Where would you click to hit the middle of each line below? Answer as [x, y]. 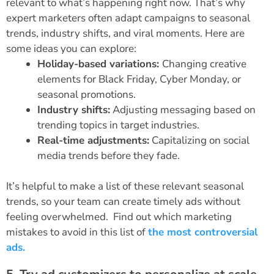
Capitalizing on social [199, 140]
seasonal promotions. [87, 94]
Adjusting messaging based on [183, 109]
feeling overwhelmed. [58, 217]
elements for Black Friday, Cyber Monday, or [139, 79]
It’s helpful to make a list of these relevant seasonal [125, 187]
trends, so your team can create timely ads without [123, 202]
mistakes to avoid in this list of [77, 232]
